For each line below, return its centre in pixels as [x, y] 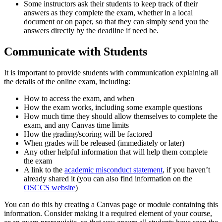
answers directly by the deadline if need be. [91, 31]
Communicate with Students [76, 52]
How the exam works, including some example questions [113, 107]
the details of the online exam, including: [67, 81]
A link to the [44, 169]
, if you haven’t [186, 169]
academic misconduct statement [113, 169]
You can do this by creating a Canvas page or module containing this [111, 204]
